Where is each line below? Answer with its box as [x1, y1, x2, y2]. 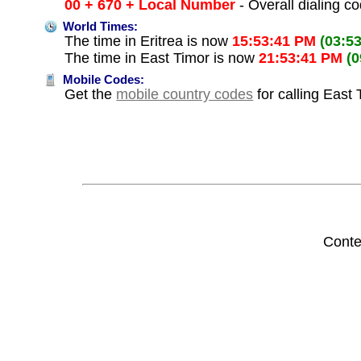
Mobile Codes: [60, 73, 145, 87]
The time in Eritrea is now [64, 33, 233, 50]
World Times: [60, 20, 139, 34]
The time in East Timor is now [64, 50, 259, 67]
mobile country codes [116, 86, 254, 103]
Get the [64, 86, 117, 103]
